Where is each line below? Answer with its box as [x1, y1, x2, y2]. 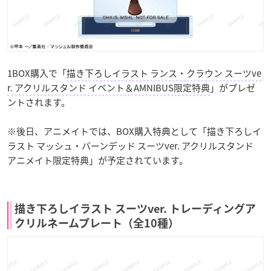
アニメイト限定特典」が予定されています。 [7, 154, 188, 168]
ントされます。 [7, 96, 70, 109]
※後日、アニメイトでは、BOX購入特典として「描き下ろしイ [7, 125, 261, 139]
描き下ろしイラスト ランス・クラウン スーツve [67, 67, 261, 80]
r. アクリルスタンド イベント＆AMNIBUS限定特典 [7, 81, 210, 95]
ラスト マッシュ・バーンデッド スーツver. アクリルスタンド [7, 139, 253, 153]
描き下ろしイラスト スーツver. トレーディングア [15, 203, 256, 215]
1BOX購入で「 [7, 67, 67, 80]
